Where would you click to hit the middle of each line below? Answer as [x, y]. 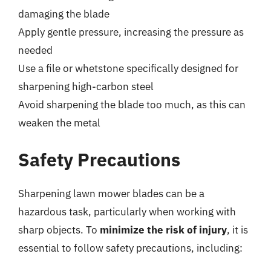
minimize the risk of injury [163, 230]
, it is [237, 230]
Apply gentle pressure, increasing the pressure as [131, 32]
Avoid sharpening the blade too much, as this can [132, 104]
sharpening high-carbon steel [86, 86]
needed [35, 50]
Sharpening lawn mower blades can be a [111, 194]
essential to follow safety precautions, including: [130, 248]
